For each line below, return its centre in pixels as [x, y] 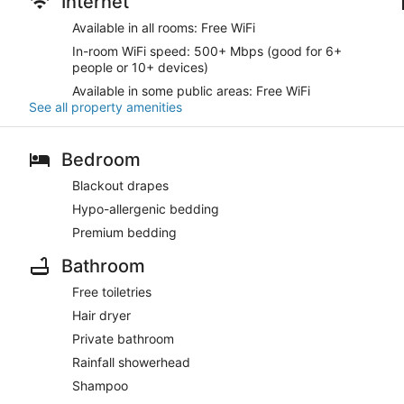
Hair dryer [101, 316]
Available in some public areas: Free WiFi [191, 91]
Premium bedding [124, 233]
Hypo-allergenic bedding [146, 209]
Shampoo [100, 386]
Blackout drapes [120, 186]
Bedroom [101, 160]
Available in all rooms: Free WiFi [164, 28]
